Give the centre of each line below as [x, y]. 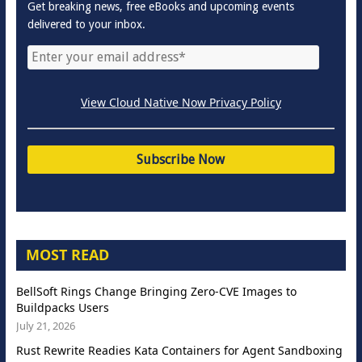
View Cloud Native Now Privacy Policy [181, 102]
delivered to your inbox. [86, 25]
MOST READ [67, 254]
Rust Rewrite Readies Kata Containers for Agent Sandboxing [179, 350]
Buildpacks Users [62, 307]
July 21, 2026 [45, 325]
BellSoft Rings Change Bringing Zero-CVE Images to [156, 291]
